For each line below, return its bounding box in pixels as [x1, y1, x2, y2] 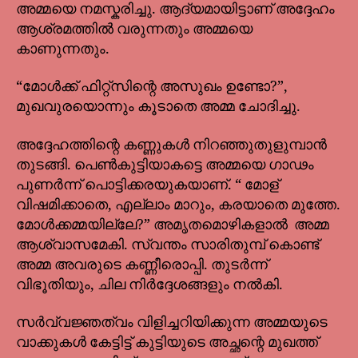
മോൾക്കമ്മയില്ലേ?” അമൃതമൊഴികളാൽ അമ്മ [16, 215, 329, 234]
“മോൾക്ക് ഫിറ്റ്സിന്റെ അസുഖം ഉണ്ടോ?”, [16, 78, 288, 97]
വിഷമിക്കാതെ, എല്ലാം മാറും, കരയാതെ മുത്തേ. [16, 195, 340, 214]
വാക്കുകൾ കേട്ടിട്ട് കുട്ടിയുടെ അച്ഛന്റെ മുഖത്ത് [16, 333, 318, 352]
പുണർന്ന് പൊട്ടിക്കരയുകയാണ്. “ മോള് [16, 175, 279, 194]
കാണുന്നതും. [16, 39, 113, 58]
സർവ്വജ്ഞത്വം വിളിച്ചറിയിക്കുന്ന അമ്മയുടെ [16, 313, 328, 332]
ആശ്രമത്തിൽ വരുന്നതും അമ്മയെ [16, 19, 253, 38]
